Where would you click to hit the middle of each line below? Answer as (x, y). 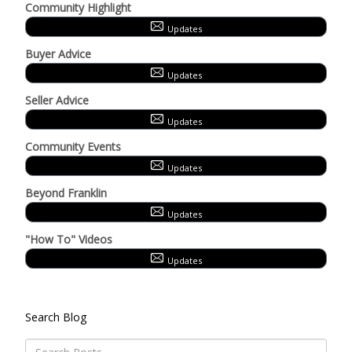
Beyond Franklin (66, 193)
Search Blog (56, 317)
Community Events (73, 147)
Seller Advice (57, 100)
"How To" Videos (69, 239)
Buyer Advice (58, 54)
